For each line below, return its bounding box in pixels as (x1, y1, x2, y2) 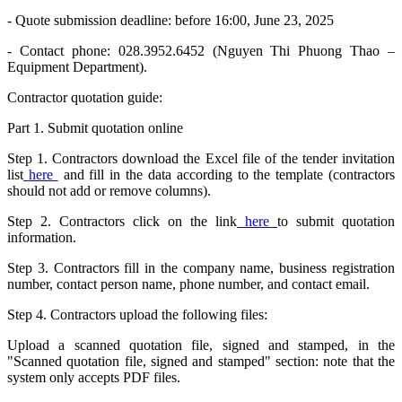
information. (7, 230, 76, 246)
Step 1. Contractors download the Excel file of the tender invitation (7, 151, 395, 167)
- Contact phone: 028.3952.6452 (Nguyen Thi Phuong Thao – (7, 43, 395, 59)
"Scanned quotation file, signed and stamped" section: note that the (7, 354, 395, 370)
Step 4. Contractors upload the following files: (7, 307, 267, 323)
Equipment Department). (7, 59, 147, 75)
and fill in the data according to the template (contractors (57, 167, 396, 183)
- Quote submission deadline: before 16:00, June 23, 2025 (7, 13, 334, 29)
